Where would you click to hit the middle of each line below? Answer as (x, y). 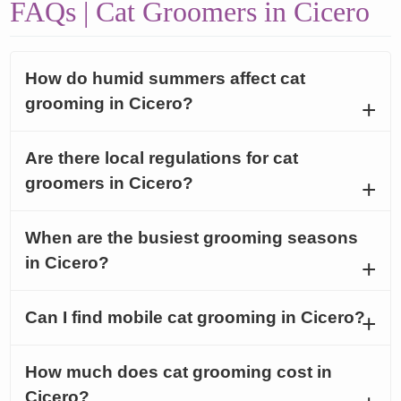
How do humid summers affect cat (166, 78)
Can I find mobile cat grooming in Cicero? (196, 317)
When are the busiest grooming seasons (192, 237)
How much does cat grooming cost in (179, 371)
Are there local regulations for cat (162, 158)
